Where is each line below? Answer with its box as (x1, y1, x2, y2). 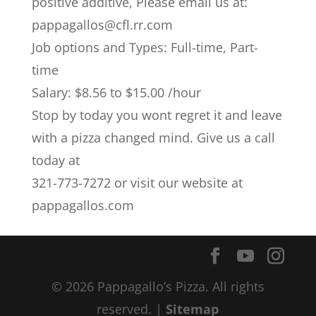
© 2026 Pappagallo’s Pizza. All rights (51, 278, 265, 295)
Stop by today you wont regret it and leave (31, 107, 282, 123)
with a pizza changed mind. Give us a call (31, 129, 275, 146)
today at (31, 152, 80, 169)
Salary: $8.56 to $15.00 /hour (31, 84, 201, 101)
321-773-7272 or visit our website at (31, 174, 243, 191)
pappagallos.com (31, 197, 134, 214)
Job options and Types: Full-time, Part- (31, 39, 258, 56)
